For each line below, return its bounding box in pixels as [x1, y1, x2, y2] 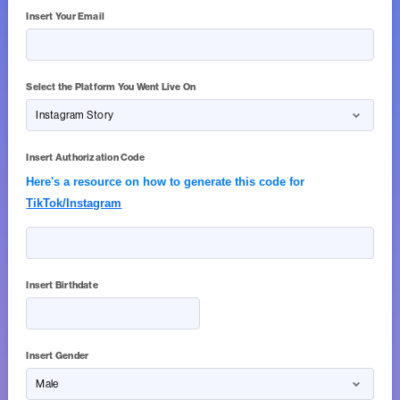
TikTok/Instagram [26, 196, 122, 211]
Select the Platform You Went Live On [26, 81, 196, 94]
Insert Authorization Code [26, 152, 145, 164]
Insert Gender [26, 350, 89, 362]
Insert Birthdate [26, 279, 98, 292]
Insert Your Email [26, 11, 105, 23]
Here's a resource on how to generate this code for [26, 175, 305, 189]
